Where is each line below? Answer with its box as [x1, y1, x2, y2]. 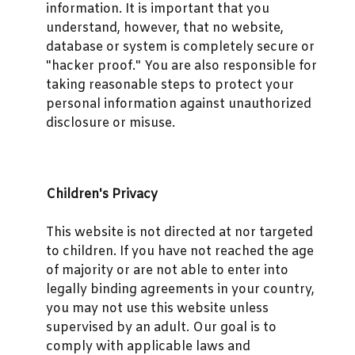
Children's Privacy [46, 185, 158, 203]
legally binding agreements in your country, [46, 281, 315, 298]
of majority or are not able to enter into [46, 261, 288, 279]
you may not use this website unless [46, 300, 269, 317]
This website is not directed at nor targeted [46, 223, 313, 241]
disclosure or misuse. [46, 115, 175, 132]
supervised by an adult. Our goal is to [46, 319, 277, 336]
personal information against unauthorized [46, 96, 311, 113]
